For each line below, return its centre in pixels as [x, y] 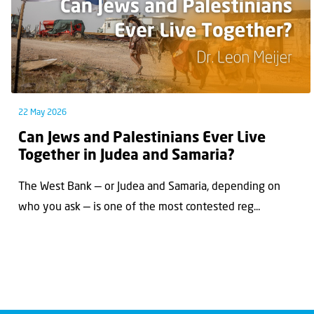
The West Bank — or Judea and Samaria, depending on [149, 187]
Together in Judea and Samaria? [127, 156]
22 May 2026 [42, 112]
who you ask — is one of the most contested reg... [139, 207]
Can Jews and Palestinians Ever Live [142, 138]
